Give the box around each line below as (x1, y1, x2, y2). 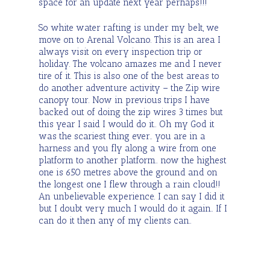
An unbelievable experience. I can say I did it (39, 191, 225, 202)
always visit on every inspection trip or (39, 46, 202, 57)
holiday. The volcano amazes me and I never (39, 58, 222, 69)
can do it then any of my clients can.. (39, 215, 192, 226)
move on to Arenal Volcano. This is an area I (39, 34, 221, 45)
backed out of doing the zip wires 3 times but (39, 107, 223, 118)
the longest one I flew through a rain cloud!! (39, 179, 221, 190)
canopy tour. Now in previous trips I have (39, 95, 210, 105)
